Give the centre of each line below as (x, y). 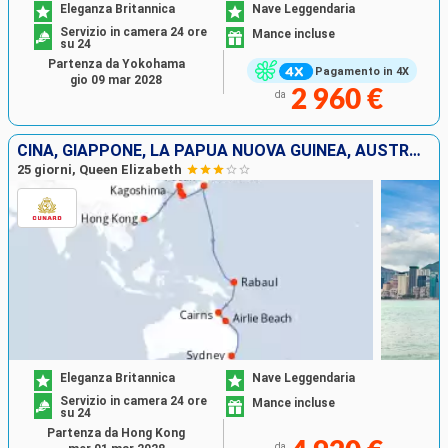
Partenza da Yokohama (116, 63)
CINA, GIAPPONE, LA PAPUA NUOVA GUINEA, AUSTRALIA (415, 151)
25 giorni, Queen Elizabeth (99, 170)
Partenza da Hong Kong (116, 432)
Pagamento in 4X (361, 71)
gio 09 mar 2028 (116, 79)
